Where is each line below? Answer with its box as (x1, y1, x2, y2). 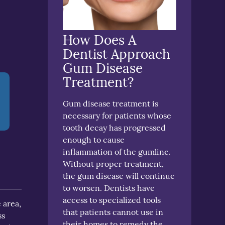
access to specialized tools (63, 194, 161, 205)
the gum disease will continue (63, 170, 175, 181)
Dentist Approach (63, 45, 171, 62)
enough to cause (63, 134, 125, 145)
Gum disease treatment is (63, 98, 159, 108)
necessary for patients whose (63, 110, 172, 121)
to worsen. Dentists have (63, 182, 155, 193)
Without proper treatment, (63, 158, 164, 169)
